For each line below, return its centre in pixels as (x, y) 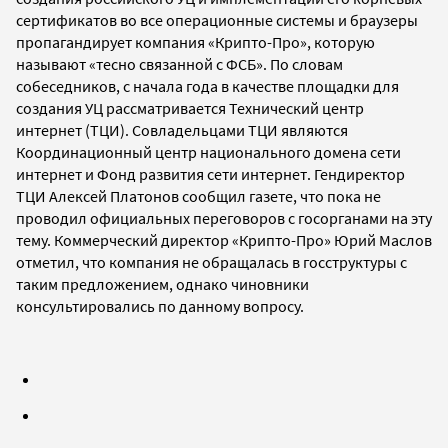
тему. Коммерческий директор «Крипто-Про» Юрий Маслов (224, 239)
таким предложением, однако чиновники (162, 283)
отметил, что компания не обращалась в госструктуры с (211, 261)
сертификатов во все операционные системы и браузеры (217, 19)
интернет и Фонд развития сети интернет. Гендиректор (210, 173)
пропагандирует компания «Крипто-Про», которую (195, 41)
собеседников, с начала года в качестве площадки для (207, 85)
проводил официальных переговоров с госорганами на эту (224, 217)
